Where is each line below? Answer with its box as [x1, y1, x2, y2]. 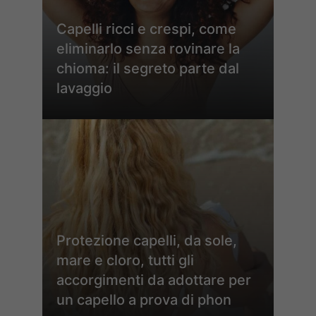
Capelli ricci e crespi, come [56, 20, 236, 37]
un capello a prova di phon [56, 291, 231, 308]
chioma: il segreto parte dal [56, 59, 239, 77]
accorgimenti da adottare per [56, 271, 251, 288]
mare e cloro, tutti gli [56, 251, 194, 269]
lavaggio [56, 79, 112, 97]
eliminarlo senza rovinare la [56, 39, 240, 57]
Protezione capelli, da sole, [56, 231, 237, 249]
